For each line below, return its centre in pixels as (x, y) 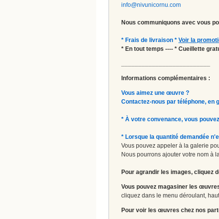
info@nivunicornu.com (151, 5)
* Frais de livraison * (150, 40)
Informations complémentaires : (166, 78)
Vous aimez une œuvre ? (155, 93)
